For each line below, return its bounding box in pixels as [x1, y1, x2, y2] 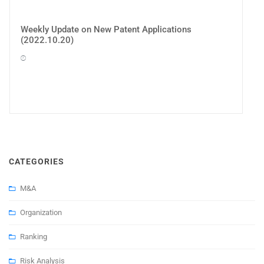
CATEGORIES [9, 156, 64, 166]
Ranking [20, 232, 47, 241]
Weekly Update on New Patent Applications [20, 24, 192, 35]
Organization [20, 207, 62, 217]
